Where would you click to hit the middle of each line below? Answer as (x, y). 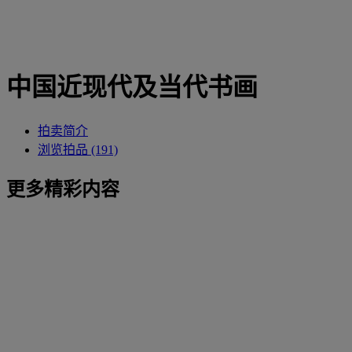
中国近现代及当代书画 (132, 88)
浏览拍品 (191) (78, 149)
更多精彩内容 (63, 189)
